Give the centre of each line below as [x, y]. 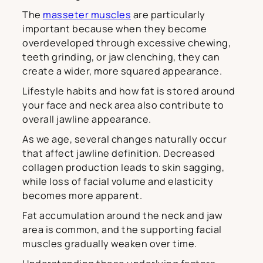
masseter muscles [87, 14]
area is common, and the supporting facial [122, 229]
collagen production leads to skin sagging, [123, 167]
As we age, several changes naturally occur [124, 139]
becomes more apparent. [82, 195]
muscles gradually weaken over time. [110, 243]
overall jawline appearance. [87, 119]
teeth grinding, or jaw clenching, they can [121, 57]
